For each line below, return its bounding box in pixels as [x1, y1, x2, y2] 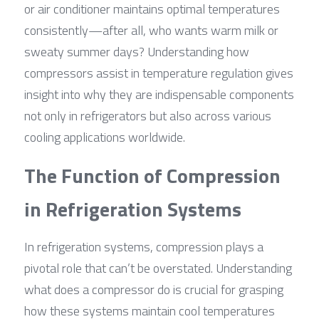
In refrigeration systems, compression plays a [24, 236, 263, 256]
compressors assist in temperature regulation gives [24, 63, 293, 83]
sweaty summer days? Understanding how [24, 41, 249, 61]
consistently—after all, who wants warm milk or [24, 20, 278, 40]
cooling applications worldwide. [24, 127, 185, 147]
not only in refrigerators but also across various [24, 105, 271, 125]
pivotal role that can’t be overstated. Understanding [24, 258, 292, 278]
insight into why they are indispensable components [24, 84, 294, 104]
